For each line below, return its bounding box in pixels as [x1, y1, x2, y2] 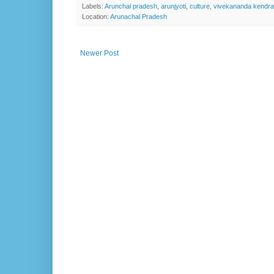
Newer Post [80, 49, 119, 58]
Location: [82, 13, 110, 21]
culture [190, 2, 210, 10]
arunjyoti [161, 2, 186, 10]
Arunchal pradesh [105, 2, 157, 10]
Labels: [82, 2, 105, 10]
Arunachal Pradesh [110, 13, 167, 21]
